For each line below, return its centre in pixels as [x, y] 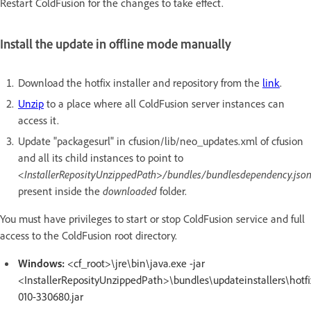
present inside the [60, 191]
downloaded [131, 191]
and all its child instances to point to [101, 158]
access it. [39, 120]
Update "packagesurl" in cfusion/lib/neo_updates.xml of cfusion [161, 141]
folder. [173, 191]
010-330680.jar [51, 297]
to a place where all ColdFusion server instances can [164, 104]
